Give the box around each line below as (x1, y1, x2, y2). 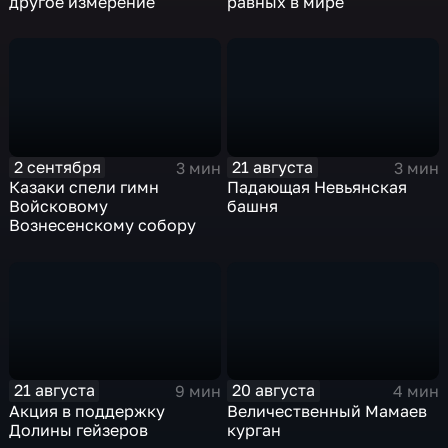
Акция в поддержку (9, 400, 166, 421)
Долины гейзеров (9, 419, 149, 440)
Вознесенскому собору (9, 215, 197, 236)
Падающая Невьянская (227, 177, 408, 198)
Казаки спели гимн (9, 177, 160, 198)
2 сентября (13, 156, 101, 177)
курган (227, 419, 282, 440)
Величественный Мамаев (227, 400, 428, 421)
